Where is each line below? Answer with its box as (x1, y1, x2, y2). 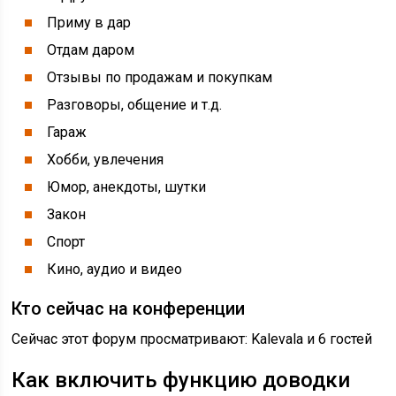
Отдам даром (47, 42, 135, 58)
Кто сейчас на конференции (11, 298, 246, 319)
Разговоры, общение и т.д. (47, 96, 223, 113)
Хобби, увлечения (47, 151, 164, 168)
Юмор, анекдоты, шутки (47, 179, 207, 195)
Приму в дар (47, 14, 132, 31)
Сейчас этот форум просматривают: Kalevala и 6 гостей (11, 331, 373, 347)
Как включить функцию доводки (11, 368, 351, 392)
